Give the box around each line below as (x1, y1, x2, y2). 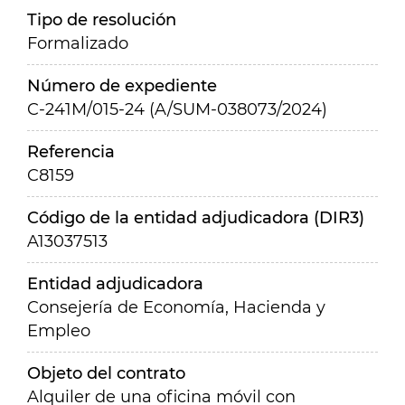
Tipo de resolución (27, 10, 176, 30)
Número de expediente (27, 76, 217, 96)
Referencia (27, 142, 115, 162)
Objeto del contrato (27, 363, 185, 383)
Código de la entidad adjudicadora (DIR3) (27, 208, 364, 228)
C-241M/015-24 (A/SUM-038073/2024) (27, 99, 327, 119)
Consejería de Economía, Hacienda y (27, 297, 325, 317)
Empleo (27, 321, 90, 341)
